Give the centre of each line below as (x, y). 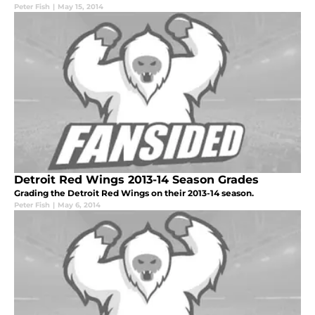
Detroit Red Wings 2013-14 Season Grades (136, 180)
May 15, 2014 (81, 7)
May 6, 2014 (79, 205)
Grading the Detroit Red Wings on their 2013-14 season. (134, 193)
